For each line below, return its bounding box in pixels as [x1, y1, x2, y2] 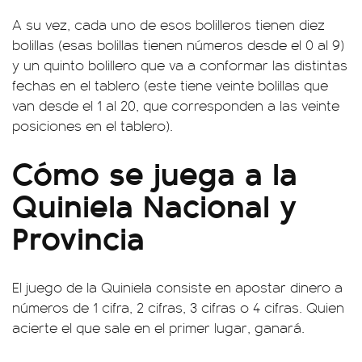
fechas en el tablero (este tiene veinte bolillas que [12, 74, 328, 95]
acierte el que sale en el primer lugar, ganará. [12, 317, 305, 337]
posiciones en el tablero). [12, 115, 173, 135]
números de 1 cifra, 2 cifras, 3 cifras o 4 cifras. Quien [12, 297, 344, 317]
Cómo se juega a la [12, 148, 297, 195]
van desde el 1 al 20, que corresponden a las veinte [12, 95, 339, 115]
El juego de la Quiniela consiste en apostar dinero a [12, 276, 343, 297]
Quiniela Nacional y [12, 180, 297, 227]
